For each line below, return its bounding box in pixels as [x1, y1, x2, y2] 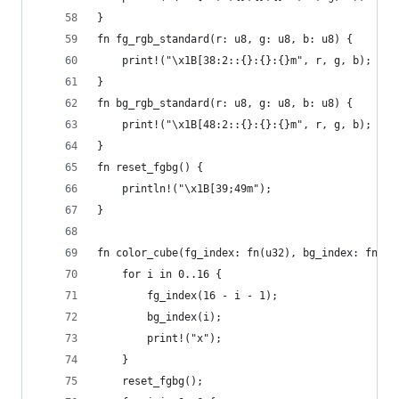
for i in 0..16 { [97, 268, 222, 281]
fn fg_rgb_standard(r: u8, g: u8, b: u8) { [97, 33, 353, 45]
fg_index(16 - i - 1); [97, 289, 278, 302]
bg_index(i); [97, 311, 222, 323]
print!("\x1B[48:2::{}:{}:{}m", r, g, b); [97, 118, 371, 131]
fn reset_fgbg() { [97, 161, 203, 174]
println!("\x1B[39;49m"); [97, 183, 272, 195]
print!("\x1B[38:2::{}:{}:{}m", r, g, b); [97, 54, 371, 67]
